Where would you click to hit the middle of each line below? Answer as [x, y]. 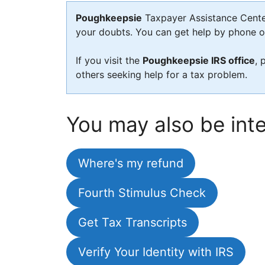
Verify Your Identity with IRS [156, 252]
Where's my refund [131, 163]
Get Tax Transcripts [132, 222]
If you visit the [109, 60]
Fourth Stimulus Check [142, 193]
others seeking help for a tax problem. [161, 75]
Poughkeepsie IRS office [199, 60]
